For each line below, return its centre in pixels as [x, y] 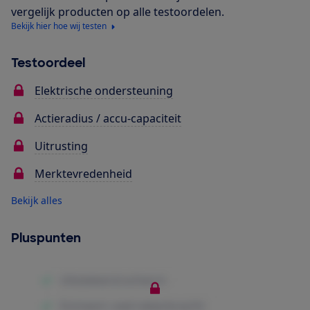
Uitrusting [61, 146]
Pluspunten [46, 238]
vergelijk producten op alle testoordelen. [118, 12]
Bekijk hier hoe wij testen [59, 26]
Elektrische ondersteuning [104, 91]
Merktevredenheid [83, 174]
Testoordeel [48, 63]
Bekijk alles [37, 201]
